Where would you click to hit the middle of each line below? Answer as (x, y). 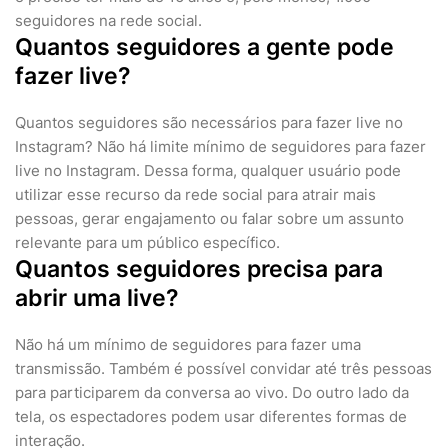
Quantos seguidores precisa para (199, 269)
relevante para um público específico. (147, 243)
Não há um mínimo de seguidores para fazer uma (188, 345)
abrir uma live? (97, 298)
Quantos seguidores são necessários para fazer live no (209, 123)
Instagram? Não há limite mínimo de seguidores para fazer (220, 147)
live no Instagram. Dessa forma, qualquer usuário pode (208, 171)
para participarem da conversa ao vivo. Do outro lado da (212, 393)
